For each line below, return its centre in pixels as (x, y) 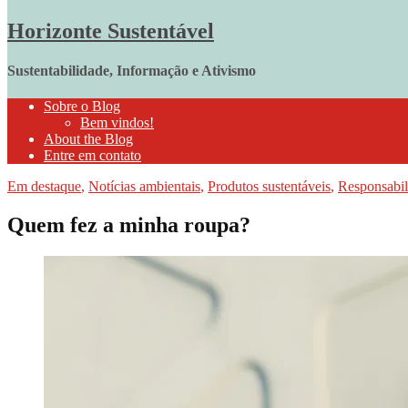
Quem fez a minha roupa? (129, 225)
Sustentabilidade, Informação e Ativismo (132, 71)
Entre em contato (92, 156)
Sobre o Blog (82, 107)
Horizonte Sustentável (111, 31)
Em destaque (44, 187)
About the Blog (88, 139)
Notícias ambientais (144, 187)
